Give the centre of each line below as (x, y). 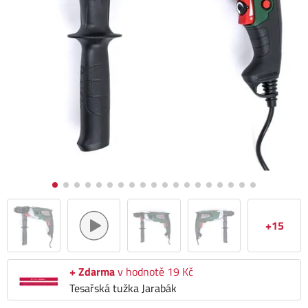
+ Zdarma (92, 272)
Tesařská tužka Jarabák (123, 288)
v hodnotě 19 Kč (154, 272)
